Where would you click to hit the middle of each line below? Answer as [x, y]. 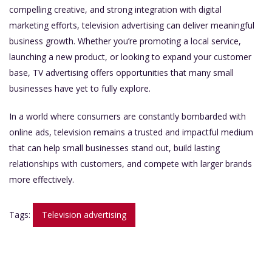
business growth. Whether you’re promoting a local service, [125, 41]
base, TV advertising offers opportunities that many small [121, 73]
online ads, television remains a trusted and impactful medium [131, 132]
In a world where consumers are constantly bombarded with [127, 117]
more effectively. [42, 180]
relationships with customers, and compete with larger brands [131, 164]
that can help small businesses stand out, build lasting [114, 148]
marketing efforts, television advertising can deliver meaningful [132, 25]
